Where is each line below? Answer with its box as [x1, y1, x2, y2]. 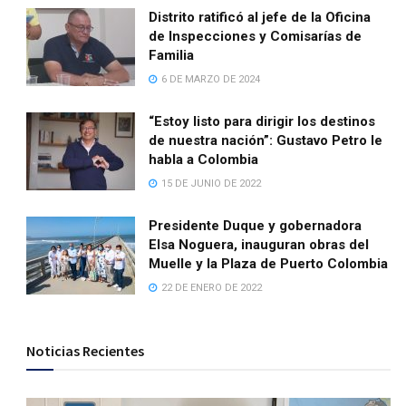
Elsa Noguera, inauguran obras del [149, 237, 370, 254]
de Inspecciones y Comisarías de [149, 28, 362, 45]
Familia [149, 47, 195, 64]
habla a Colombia [149, 151, 259, 169]
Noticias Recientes [26, 342, 145, 361]
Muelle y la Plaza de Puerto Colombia [149, 256, 389, 273]
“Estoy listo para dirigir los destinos [149, 113, 376, 130]
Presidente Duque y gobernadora [149, 217, 362, 235]
